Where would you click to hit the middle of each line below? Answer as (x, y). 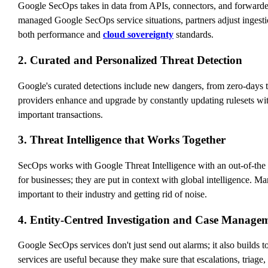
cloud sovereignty (138, 35)
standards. (194, 35)
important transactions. (60, 114)
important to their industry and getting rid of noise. (112, 194)
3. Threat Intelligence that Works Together (122, 140)
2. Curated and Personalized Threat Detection (130, 60)
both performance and (60, 35)
